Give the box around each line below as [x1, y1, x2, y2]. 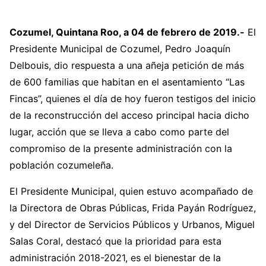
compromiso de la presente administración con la [9, 142, 232, 154]
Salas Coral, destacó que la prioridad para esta [9, 235, 221, 247]
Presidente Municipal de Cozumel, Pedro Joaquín [9, 43, 230, 55]
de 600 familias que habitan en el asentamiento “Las [9, 76, 245, 88]
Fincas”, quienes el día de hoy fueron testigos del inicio [9, 93, 256, 104]
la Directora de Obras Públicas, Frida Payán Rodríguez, [9, 202, 256, 214]
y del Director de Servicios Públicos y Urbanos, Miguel [9, 218, 255, 230]
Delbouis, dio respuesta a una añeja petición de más [9, 59, 244, 71]
